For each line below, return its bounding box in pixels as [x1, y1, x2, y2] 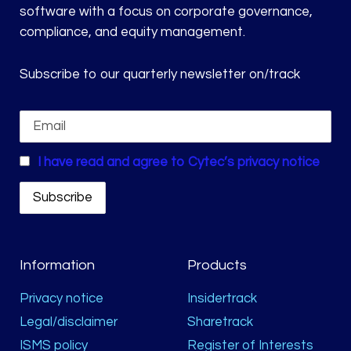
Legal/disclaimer [20, 315, 118, 330]
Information [20, 258, 95, 273]
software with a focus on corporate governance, [20, 4, 313, 19]
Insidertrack [187, 291, 257, 306]
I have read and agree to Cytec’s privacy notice [38, 154, 320, 169]
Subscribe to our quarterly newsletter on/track [20, 67, 300, 81]
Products [187, 258, 247, 273]
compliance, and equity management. [20, 24, 245, 39]
